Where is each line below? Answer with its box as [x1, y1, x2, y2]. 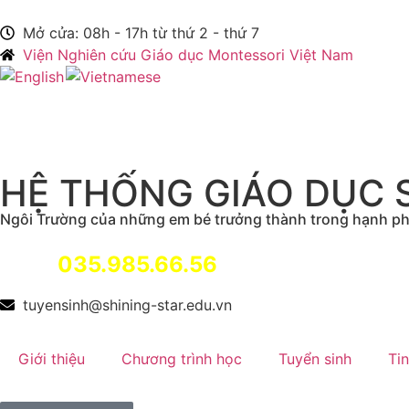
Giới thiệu [18, 350, 85, 369]
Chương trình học [121, 350, 242, 369]
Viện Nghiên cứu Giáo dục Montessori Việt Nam [23, 46, 353, 64]
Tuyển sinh [278, 350, 351, 369]
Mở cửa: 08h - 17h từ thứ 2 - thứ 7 [23, 24, 259, 42]
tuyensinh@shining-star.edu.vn [23, 296, 232, 315]
